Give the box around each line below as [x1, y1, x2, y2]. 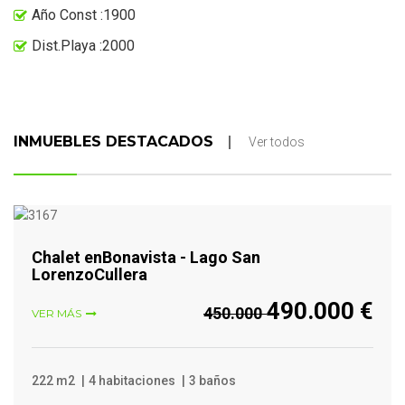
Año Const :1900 [32, 5, 136, 24]
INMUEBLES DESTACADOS [14, 132, 213, 150]
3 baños [189, 373, 236, 389]
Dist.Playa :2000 [32, 36, 135, 54]
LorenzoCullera [32, 265, 147, 285]
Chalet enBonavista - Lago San [32, 248, 260, 268]
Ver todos [249, 134, 305, 149]
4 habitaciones [89, 373, 178, 389]
